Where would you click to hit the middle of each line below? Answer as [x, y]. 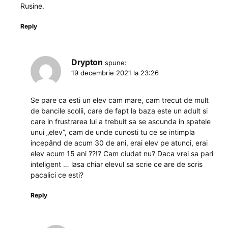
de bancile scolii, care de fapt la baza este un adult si [119, 110]
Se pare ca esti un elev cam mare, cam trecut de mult [120, 100]
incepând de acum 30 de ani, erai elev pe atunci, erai [119, 142]
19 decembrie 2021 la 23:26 [115, 73]
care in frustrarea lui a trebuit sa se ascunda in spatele [121, 121]
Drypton [87, 62]
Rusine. [32, 6]
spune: [116, 62]
